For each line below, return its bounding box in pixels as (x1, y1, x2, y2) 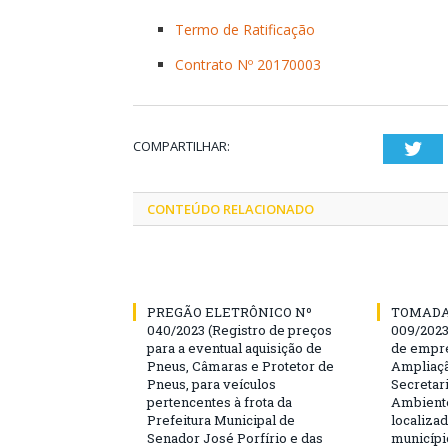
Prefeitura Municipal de (147, 411, 295, 429)
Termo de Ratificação (175, 20, 315, 39)
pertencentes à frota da (147, 393, 292, 411)
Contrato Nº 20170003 (175, 55, 321, 74)
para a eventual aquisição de (147, 339, 322, 357)
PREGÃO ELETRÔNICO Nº (147, 303, 312, 321)
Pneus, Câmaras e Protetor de (147, 357, 334, 375)
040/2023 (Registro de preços (147, 321, 332, 339)
